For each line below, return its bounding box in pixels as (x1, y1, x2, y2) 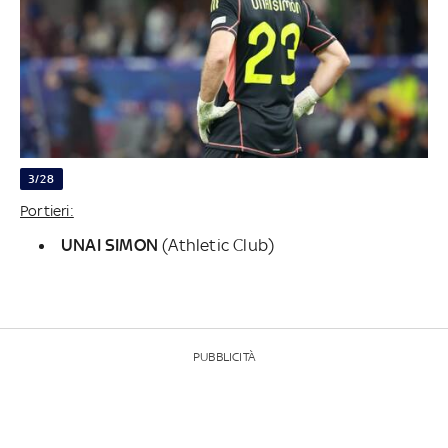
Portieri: (20, 201, 74, 219)
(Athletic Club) (158, 234, 275, 255)
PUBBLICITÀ (193, 349, 255, 364)
